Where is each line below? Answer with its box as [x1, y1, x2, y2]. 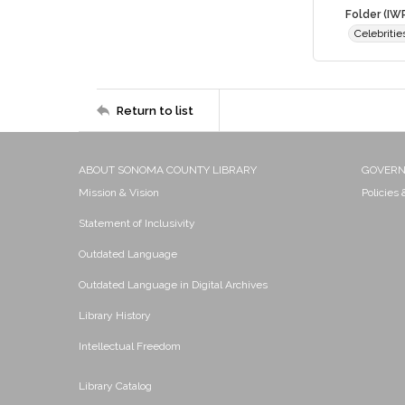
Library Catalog [79, 380, 152, 392]
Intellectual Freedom [79, 340, 181, 353]
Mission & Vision [79, 186, 159, 199]
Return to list [117, 103, 193, 118]
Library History [79, 309, 151, 322]
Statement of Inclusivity [79, 217, 195, 230]
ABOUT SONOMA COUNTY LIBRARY [79, 164, 257, 176]
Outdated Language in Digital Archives [79, 278, 268, 291]
